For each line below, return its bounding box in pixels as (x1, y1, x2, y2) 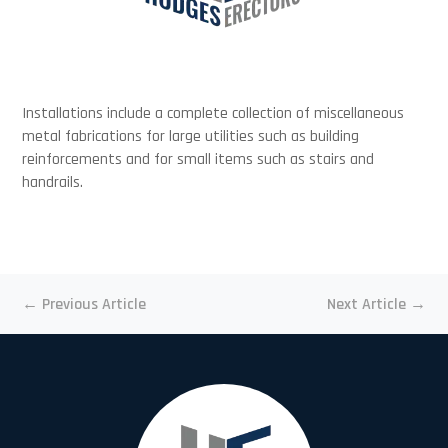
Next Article (326, 294, 406, 315)
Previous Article (42, 294, 147, 315)
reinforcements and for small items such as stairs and (22, 149, 375, 170)
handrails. (22, 172, 84, 193)
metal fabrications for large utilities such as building (22, 126, 360, 147)
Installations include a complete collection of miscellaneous (22, 103, 405, 124)
